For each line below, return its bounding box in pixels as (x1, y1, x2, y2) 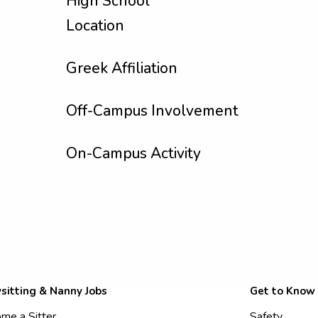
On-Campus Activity (66, 143, 201, 163)
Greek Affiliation (66, 58, 177, 78)
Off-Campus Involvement (66, 101, 238, 121)
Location (66, 16, 124, 35)
